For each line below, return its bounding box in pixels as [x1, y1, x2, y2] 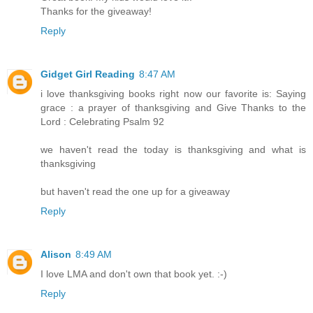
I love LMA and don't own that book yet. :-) [41, 268, 227, 280]
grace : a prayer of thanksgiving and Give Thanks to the [41, 102, 306, 114]
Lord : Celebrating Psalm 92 [41, 116, 164, 128]
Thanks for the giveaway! [41, 6, 152, 17]
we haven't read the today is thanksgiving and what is [41, 144, 306, 156]
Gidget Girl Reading [41, 68, 135, 80]
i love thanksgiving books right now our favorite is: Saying [41, 88, 306, 100]
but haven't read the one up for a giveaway [41, 186, 230, 198]
